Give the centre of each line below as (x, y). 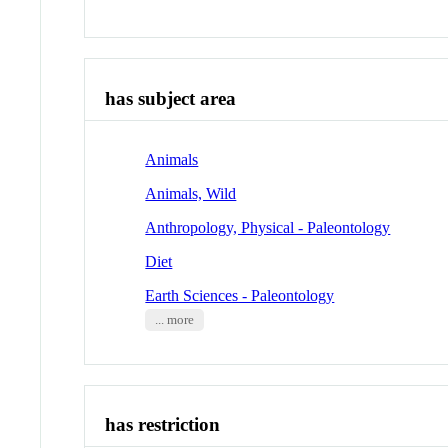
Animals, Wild (191, 193)
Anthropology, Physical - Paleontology (268, 227)
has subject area (171, 99)
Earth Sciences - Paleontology (240, 295)
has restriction (163, 425)
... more (174, 319)
